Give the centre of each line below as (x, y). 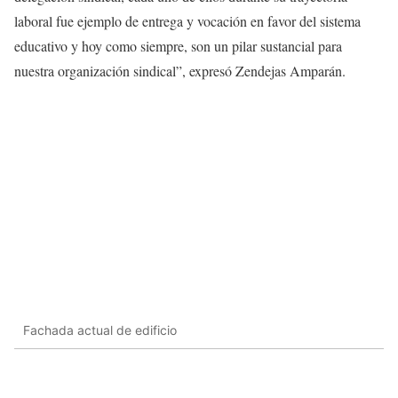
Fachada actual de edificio (100, 330)
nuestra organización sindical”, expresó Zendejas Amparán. (180, 70)
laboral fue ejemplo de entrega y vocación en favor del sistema (187, 20)
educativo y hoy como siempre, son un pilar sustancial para (178, 45)
